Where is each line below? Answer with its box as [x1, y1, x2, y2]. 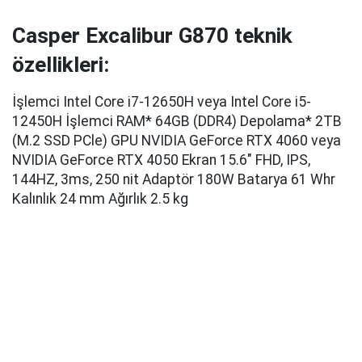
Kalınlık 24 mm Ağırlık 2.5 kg [12, 191, 188, 208]
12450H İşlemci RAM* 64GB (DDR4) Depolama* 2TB [12, 113, 342, 130]
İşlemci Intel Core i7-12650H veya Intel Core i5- [12, 94, 311, 111]
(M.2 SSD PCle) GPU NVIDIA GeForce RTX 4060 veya [12, 133, 341, 149]
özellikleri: [12, 53, 109, 78]
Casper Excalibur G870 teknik [12, 23, 293, 48]
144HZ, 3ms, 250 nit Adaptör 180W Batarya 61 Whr [12, 171, 335, 188]
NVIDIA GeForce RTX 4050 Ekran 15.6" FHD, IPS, [12, 152, 310, 169]
